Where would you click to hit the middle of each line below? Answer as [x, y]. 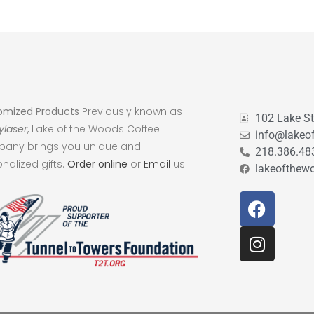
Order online [97, 164]
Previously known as [130, 111]
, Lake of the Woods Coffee [93, 129]
